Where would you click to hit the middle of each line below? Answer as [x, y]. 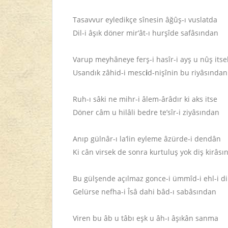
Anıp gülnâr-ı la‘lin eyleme [117, 139]
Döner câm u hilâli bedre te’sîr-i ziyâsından [146, 112]
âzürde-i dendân [192, 139]
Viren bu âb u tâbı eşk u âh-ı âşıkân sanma [146, 218]
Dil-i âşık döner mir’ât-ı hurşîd [124, 33]
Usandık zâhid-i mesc [109, 73]
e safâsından [196, 33]
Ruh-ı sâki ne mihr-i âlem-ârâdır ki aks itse [145, 99]
